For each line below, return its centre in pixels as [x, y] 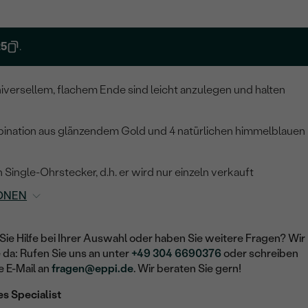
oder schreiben [260, 254]
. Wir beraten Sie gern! [188, 269]
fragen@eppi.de [93, 269]
